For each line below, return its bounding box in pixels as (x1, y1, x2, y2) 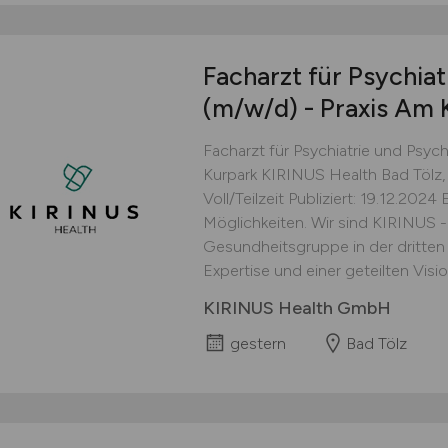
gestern (229, 334, 286, 353)
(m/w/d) (202, 93, 298, 123)
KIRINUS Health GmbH (202, 297, 391, 319)
